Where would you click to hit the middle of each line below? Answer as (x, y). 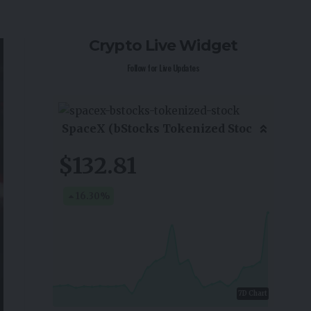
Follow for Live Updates (163, 68)
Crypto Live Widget (163, 46)
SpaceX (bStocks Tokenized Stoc (157, 129)
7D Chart (252, 294)
